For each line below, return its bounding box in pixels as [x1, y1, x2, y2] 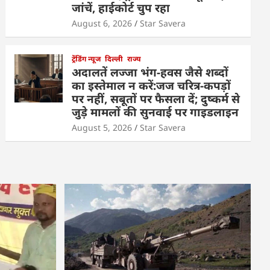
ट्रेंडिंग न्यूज [72, 54, 101, 64]
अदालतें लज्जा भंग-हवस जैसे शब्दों [72, 64, 229, 81]
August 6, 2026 [72, 17, 133, 30]
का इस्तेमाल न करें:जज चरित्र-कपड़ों [72, 78, 231, 94]
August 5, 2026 [72, 122, 133, 134]
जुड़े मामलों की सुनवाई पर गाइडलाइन [72, 104, 239, 121]
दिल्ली [105, 54, 124, 64]
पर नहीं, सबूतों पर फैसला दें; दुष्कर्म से [72, 91, 240, 107]
